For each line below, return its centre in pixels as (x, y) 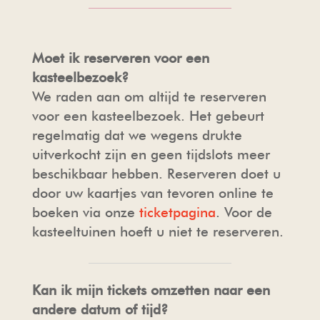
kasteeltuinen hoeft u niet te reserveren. (157, 231)
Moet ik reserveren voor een (120, 58)
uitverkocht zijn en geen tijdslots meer (151, 154)
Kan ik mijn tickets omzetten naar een (151, 290)
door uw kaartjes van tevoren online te (152, 193)
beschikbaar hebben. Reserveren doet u (156, 174)
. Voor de (244, 212)
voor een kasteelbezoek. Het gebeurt (148, 116)
